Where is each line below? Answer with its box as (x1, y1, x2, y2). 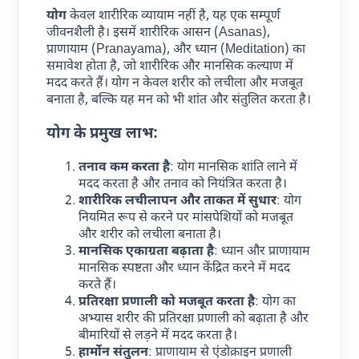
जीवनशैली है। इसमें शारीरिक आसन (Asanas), (46, 25, 271, 42)
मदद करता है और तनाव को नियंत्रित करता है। (79, 175, 288, 193)
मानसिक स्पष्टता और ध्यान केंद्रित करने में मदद (79, 260, 291, 277)
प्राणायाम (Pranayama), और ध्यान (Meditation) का (46, 42, 306, 59)
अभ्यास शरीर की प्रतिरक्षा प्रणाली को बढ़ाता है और (79, 310, 309, 328)
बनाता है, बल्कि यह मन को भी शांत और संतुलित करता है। (46, 92, 312, 110)
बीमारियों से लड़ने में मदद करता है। (79, 327, 238, 345)
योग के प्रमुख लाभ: (46, 123, 159, 144)
